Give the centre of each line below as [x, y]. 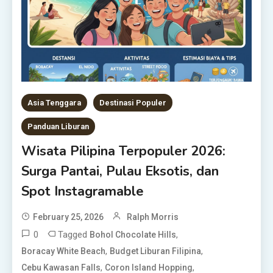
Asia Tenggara [55, 102]
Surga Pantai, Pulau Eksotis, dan [120, 171]
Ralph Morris [153, 217]
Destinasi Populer [133, 102]
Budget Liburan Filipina [156, 251]
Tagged [74, 234]
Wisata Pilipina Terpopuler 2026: [124, 151]
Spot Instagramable [83, 191]
